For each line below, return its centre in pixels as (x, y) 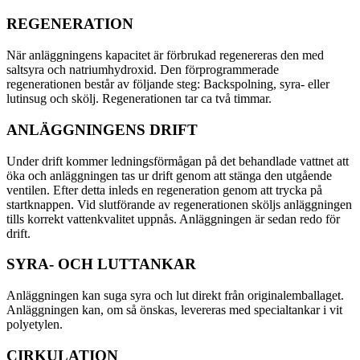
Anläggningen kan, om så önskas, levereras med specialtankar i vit (174, 309)
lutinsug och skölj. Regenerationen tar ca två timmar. (139, 99)
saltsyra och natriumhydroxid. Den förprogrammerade (143, 70)
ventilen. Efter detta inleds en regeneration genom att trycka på (164, 190)
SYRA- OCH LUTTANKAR (101, 264)
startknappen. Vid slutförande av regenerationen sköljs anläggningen (179, 204)
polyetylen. (35, 324)
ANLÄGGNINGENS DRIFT (102, 129)
